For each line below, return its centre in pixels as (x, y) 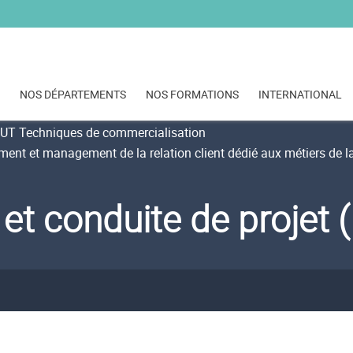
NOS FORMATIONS (192, 95)
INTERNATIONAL (300, 95)
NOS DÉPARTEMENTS (73, 95)
